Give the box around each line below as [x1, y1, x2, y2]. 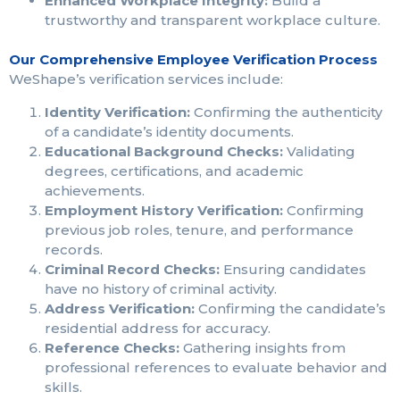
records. [45, 240, 103, 258]
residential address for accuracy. [45, 319, 271, 337]
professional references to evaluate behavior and [45, 358, 387, 376]
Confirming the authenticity [190, 103, 382, 121]
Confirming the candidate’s [195, 299, 386, 317]
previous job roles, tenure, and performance [45, 221, 354, 238]
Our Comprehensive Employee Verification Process [9, 51, 378, 69]
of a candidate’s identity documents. [45, 122, 294, 140]
